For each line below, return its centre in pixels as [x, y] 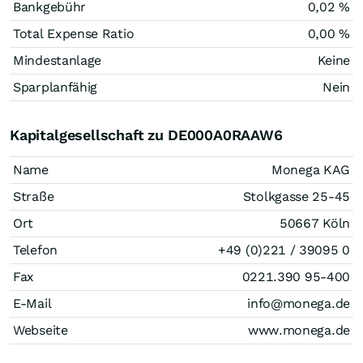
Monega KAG [311, 170]
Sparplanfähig [56, 87]
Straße [34, 196]
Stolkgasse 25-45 [296, 196]
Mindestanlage [58, 60]
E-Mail [32, 303]
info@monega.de [299, 303]
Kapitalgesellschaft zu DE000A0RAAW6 [146, 135]
